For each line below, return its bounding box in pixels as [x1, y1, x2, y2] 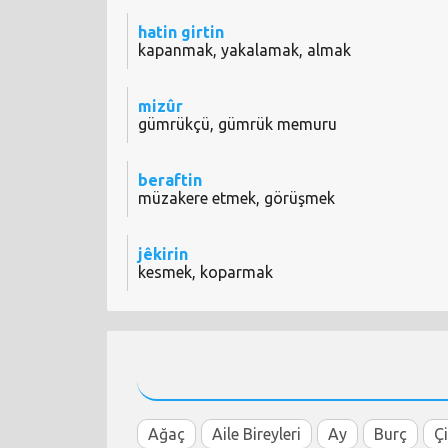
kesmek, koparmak [138, 263, 273, 282]
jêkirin [138, 245, 188, 264]
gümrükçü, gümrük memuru [138, 115, 337, 134]
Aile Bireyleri [212, 425, 301, 444]
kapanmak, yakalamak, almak [138, 41, 351, 60]
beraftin [138, 171, 202, 190]
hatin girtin [138, 23, 224, 42]
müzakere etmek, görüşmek [138, 189, 335, 208]
